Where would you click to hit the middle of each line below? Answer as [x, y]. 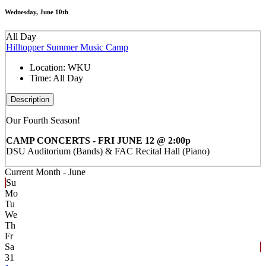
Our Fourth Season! [43, 120]
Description [30, 99]
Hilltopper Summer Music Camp [67, 47]
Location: [48, 67]
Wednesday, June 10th [37, 12]
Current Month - [37, 172]
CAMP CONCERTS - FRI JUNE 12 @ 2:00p [98, 140]
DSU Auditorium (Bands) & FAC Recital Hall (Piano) [107, 151]
